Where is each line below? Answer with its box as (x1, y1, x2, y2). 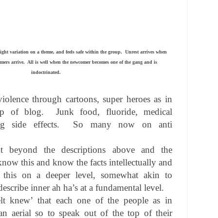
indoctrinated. (31, 70, 61, 75)
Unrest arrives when (125, 49, 167, 55)
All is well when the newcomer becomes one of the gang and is (27, 59, 157, 65)
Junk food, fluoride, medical (55, 107, 173, 117)
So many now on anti (73, 119, 173, 130)
